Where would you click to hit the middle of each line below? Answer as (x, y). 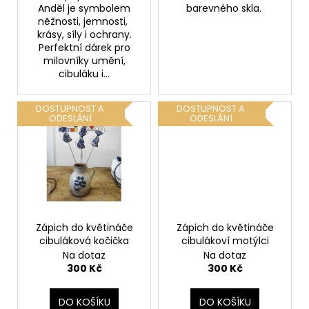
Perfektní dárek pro (84, 47)
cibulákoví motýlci (225, 241)
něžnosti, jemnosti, (84, 21)
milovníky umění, (84, 60)
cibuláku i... (84, 73)
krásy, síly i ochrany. (84, 34)
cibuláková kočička (84, 241)
